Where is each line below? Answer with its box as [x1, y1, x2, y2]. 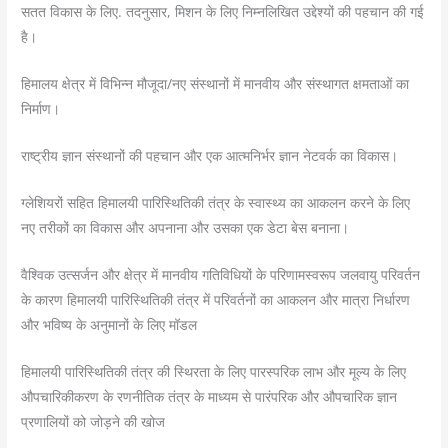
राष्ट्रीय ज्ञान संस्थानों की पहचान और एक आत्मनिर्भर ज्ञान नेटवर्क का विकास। [21, 146, 399, 166]
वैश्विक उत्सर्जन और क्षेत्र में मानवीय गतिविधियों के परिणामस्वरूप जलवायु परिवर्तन [21, 264, 421, 284]
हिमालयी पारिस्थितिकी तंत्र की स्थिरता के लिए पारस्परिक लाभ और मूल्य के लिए [21, 361, 407, 381]
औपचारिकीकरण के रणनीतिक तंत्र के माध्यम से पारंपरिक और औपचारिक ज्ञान [21, 386, 398, 406]
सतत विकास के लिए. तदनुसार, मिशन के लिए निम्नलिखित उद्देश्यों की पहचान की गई [21, 2, 425, 22]
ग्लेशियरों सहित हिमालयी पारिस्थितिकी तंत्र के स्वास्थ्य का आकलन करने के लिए [21, 193, 411, 213]
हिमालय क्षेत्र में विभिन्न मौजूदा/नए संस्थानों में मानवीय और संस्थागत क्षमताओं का [21, 74, 410, 94]
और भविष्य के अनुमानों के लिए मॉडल [21, 314, 198, 334]
